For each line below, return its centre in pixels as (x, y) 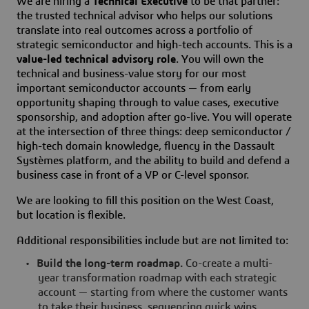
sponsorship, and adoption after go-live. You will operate (154, 117)
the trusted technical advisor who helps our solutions (144, 16)
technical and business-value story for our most (131, 73)
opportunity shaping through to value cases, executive (148, 102)
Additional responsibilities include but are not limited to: (152, 240)
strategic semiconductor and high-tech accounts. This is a (154, 44)
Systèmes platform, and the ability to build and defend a (153, 160)
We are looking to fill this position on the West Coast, (145, 200)
